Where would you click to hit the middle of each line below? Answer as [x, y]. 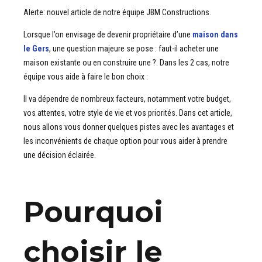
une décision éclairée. [60, 155]
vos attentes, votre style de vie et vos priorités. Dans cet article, [128, 113]
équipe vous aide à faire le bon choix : [86, 76]
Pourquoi [93, 212]
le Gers [36, 48]
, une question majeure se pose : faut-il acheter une [134, 48]
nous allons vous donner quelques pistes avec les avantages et [129, 127]
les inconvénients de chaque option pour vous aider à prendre [125, 141]
